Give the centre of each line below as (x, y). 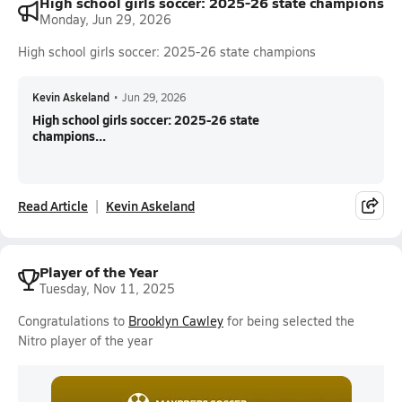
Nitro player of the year (85, 341)
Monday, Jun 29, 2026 (105, 19)
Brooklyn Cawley (176, 321)
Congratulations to (73, 321)
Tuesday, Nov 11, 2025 (107, 288)
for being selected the (289, 321)
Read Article (53, 205)
